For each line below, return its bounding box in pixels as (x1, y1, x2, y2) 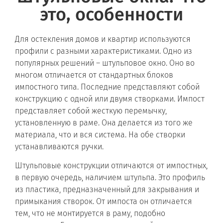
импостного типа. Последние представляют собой (15, 82, 200, 92)
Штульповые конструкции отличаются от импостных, (15, 161, 208, 170)
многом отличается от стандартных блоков (15, 70, 173, 80)
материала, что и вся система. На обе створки (15, 129, 185, 139)
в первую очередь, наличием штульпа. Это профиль (15, 173, 205, 182)
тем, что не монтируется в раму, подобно (15, 209, 165, 218)
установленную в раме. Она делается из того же (15, 117, 193, 127)
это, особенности (40, 3, 183, 25)
